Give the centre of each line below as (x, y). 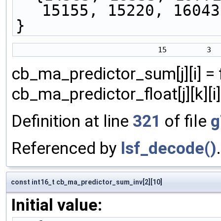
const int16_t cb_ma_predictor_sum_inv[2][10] (87, 182)
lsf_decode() (169, 148)
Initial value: (57, 205)
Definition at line (72, 121)
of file (186, 121)
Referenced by (66, 148)
